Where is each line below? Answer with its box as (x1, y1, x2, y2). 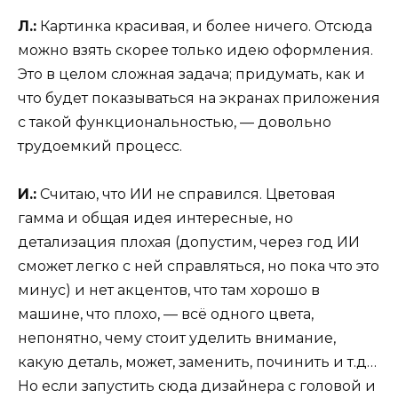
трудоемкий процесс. (18, 138, 182, 155)
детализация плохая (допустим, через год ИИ (18, 234, 360, 251)
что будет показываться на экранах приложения (18, 90, 380, 107)
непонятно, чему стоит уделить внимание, (18, 330, 336, 347)
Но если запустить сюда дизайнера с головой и (18, 378, 376, 395)
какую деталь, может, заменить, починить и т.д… (18, 354, 377, 371)
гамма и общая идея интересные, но (18, 210, 293, 227)
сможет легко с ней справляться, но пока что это (18, 258, 379, 275)
